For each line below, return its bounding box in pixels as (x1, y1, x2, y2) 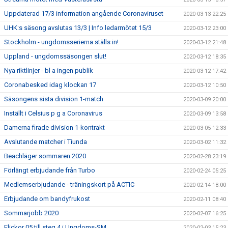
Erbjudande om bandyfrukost (4, 195, 90, 203)
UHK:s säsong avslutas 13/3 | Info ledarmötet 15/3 (4, 24, 152, 32)
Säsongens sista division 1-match (4, 95, 103, 103)
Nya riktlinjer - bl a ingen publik (4, 67, 93, 74)
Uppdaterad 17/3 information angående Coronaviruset (4, 10, 163, 17)
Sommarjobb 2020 (4, 209, 59, 217)
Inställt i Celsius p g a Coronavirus (4, 109, 102, 117)
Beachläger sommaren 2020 (4, 152, 86, 160)
